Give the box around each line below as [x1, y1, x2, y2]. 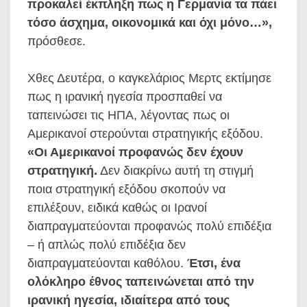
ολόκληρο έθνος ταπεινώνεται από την [27, 274, 254, 288]
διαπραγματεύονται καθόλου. [27, 256, 187, 270]
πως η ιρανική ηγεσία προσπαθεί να [27, 89, 222, 103]
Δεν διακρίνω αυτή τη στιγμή [97, 163, 254, 177]
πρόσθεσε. [27, 34, 86, 48]
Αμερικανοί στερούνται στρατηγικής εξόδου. [27, 126, 263, 140]
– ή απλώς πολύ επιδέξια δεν [27, 237, 186, 251]
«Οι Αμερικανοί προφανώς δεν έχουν [27, 145, 243, 159]
